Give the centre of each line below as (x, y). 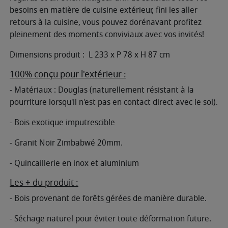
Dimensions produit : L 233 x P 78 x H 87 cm (90, 55)
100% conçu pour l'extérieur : (68, 74)
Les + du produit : (44, 182)
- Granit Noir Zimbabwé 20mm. (66, 143)
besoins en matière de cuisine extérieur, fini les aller (104, 10)
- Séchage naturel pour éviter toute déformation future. (110, 219)
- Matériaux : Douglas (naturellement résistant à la (102, 90)
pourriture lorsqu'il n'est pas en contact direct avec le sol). (114, 102)
